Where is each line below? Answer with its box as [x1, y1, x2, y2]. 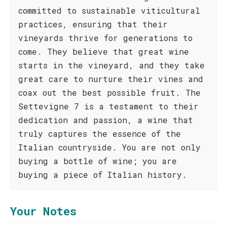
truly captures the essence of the [18, 128, 181, 139]
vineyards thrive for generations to [18, 32, 193, 43]
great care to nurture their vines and [18, 73, 203, 84]
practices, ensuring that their [18, 19, 168, 29]
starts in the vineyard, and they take [18, 60, 205, 70]
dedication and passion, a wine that [18, 115, 193, 125]
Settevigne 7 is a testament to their [18, 101, 199, 111]
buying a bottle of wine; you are [18, 156, 177, 166]
